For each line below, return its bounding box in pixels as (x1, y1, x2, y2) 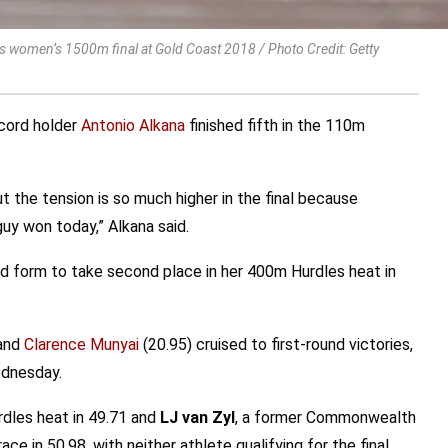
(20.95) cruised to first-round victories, (139, 335, 413, 354)
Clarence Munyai (24, 335, 139, 354)
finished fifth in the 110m (185, 116, 365, 135)
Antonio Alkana (81, 116, 185, 135)
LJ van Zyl (156, 408, 235, 427)
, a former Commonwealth (235, 408, 416, 427)
